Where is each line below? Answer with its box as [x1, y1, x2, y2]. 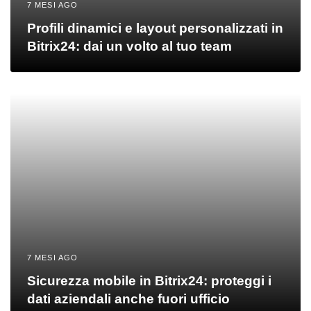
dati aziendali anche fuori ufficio [27, 291, 230, 306]
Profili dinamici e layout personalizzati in [27, 20, 283, 35]
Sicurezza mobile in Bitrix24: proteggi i [27, 273, 271, 288]
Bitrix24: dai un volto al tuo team [27, 38, 232, 53]
